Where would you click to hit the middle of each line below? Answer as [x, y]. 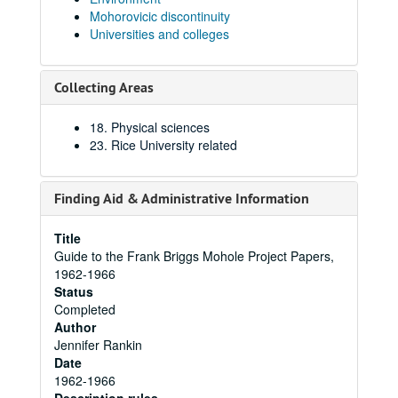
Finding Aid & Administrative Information [182, 199]
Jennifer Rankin [98, 345]
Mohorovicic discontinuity [160, 16]
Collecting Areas [104, 88]
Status [74, 291]
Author [75, 327]
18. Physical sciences [150, 127]
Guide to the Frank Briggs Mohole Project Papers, [194, 256]
